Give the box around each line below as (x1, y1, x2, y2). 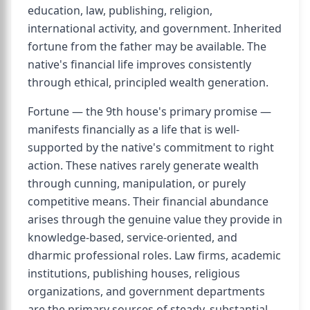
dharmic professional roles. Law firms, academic (28, 248, 281, 263)
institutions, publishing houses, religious (28, 266, 240, 281)
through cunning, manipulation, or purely (28, 176, 246, 191)
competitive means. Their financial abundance (28, 194, 268, 209)
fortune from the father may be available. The (28, 39, 266, 54)
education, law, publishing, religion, (28, 3, 212, 18)
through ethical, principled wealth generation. (28, 75, 268, 90)
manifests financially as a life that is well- (28, 122, 239, 137)
